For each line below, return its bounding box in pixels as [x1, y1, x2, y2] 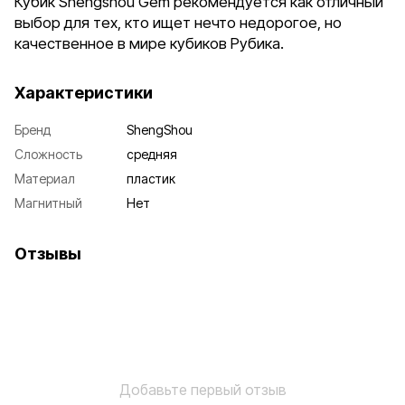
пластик [127, 171, 175, 187]
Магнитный [14, 195, 82, 212]
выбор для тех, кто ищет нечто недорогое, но [14, 14, 342, 33]
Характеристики [14, 83, 153, 103]
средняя [127, 146, 177, 163]
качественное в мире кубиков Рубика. [14, 34, 284, 53]
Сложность [14, 146, 82, 163]
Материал [14, 171, 75, 187]
